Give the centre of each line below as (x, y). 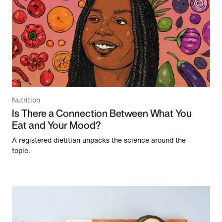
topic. (21, 151)
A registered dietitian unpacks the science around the (99, 140)
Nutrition (26, 100)
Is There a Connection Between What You (102, 113)
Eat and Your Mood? (56, 125)
